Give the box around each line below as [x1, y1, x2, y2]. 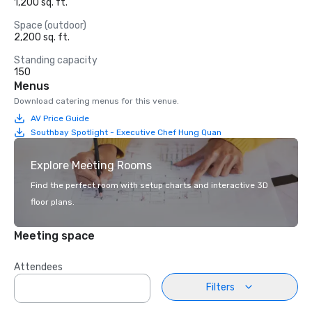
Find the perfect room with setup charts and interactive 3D [31, 180, 268, 190]
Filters [205, 281, 235, 293]
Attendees [14, 261, 63, 273]
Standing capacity [14, 54, 97, 66]
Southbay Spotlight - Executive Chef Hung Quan [31, 127, 221, 137]
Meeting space [14, 229, 95, 242]
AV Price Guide [31, 113, 89, 123]
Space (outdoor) [14, 19, 86, 31]
